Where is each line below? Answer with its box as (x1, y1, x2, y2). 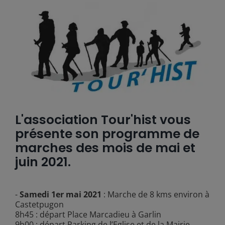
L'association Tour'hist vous (15, 110, 191, 129)
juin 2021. (15, 153, 71, 171)
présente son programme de (15, 125, 199, 143)
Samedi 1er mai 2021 (19, 188, 101, 200)
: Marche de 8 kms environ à (101, 188, 209, 200)
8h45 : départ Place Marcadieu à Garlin (15, 208, 161, 220)
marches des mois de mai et (15, 139, 195, 157)
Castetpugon (15, 198, 64, 210)
